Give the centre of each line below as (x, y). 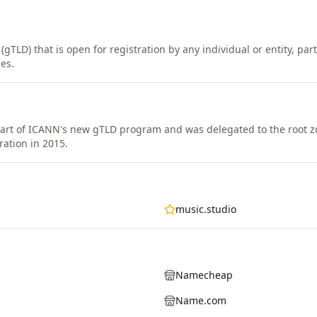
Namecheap (204, 275)
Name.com (201, 300)
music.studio (206, 209)
